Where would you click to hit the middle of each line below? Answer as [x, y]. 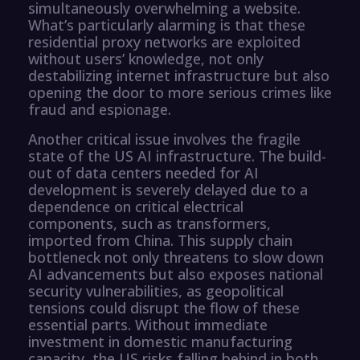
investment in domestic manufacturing [160, 341]
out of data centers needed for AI [143, 172]
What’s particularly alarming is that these [167, 25]
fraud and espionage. [100, 109]
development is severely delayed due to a [168, 189]
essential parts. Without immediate [148, 324]
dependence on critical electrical [136, 206]
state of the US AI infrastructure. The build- [177, 155]
